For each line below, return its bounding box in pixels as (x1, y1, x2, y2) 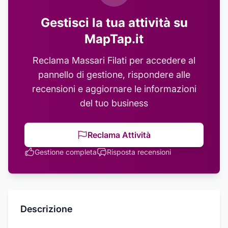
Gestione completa (35, 148, 97, 156)
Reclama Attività (88, 130, 151, 140)
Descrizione (20, 204, 72, 214)
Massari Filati (72, 55, 127, 66)
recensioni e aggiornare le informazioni (32, 83, 196, 94)
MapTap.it (84, 32, 144, 46)
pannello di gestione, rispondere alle (38, 69, 190, 80)
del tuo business (80, 98, 148, 108)
